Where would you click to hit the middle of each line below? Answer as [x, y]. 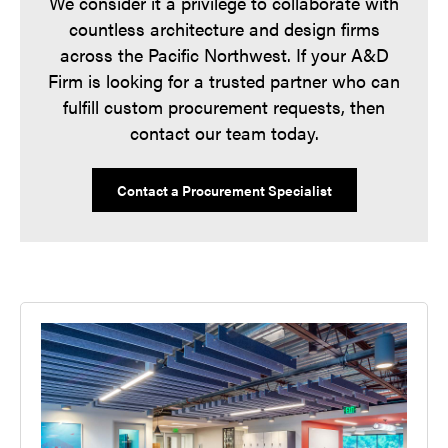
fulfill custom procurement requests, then [224, 106]
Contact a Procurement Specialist [224, 190]
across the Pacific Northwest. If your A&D [224, 54]
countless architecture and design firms [224, 28]
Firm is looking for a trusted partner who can [224, 80]
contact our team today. [224, 132]
